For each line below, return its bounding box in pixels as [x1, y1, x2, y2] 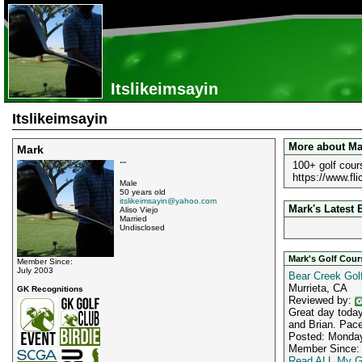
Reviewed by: [288, 294, 355, 306]
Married [120, 214, 147, 223]
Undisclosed [120, 223, 165, 232]
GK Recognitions [17, 284, 83, 293]
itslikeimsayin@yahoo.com [120, 196, 217, 205]
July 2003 [17, 266, 53, 275]
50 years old [120, 187, 166, 196]
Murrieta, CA [288, 282, 347, 294]
